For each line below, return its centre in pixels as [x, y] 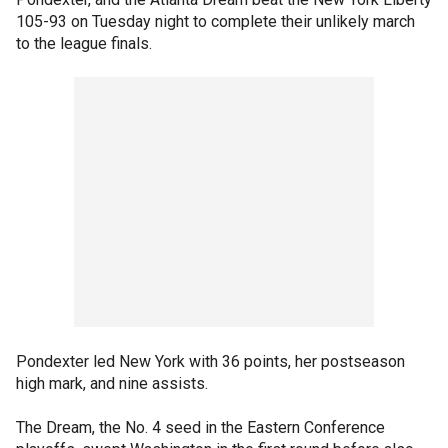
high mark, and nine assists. [112, 383]
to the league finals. [84, 43]
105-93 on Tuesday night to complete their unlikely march [215, 21]
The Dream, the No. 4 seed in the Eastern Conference [200, 427]
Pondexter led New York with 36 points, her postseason [210, 361]
